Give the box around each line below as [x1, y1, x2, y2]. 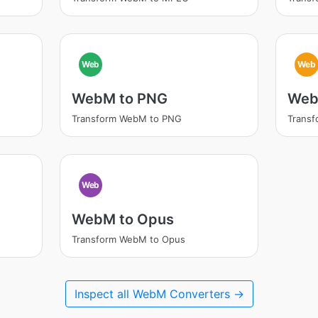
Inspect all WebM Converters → [74, 287, 244, 301]
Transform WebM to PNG [71, 113, 182, 124]
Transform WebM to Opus [71, 234, 185, 245]
